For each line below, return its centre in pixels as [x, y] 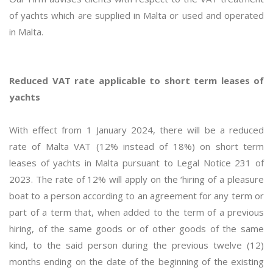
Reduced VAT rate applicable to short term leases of [136, 80]
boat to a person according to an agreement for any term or [136, 196]
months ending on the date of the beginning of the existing [136, 261]
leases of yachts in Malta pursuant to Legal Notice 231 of [136, 163]
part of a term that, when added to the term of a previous [136, 212]
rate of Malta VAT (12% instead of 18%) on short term [136, 146]
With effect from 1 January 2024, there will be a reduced [136, 130]
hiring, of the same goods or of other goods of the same [136, 229]
